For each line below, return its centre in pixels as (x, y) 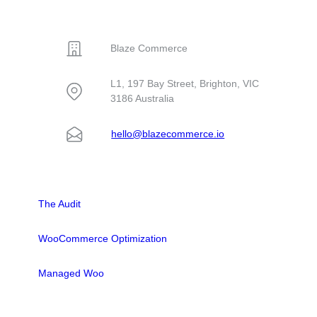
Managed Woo (71, 273)
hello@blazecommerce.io (168, 133)
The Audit (60, 204)
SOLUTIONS (68, 169)
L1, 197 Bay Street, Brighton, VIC (185, 83)
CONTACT (63, 12)
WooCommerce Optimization (103, 239)
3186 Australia (143, 98)
